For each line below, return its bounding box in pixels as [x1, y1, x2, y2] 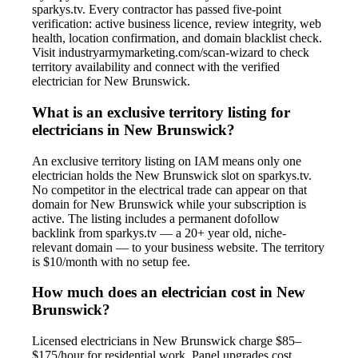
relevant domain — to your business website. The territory [32, 240, 324, 254]
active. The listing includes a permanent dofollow [32, 211, 280, 225]
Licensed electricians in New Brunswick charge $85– [32, 334, 301, 348]
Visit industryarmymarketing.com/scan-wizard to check [32, 46, 309, 60]
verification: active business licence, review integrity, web [32, 17, 321, 31]
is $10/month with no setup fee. [32, 254, 190, 268]
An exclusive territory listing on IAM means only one [32, 153, 301, 168]
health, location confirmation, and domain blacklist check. [32, 31, 322, 46]
